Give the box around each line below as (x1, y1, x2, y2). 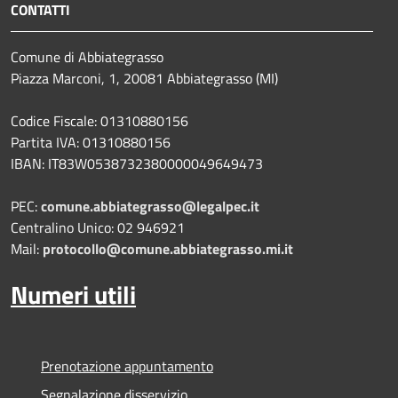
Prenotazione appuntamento (41, 354, 213, 377)
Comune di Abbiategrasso (11, 45, 163, 68)
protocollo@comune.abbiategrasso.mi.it (43, 237, 293, 259)
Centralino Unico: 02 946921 (11, 216, 185, 238)
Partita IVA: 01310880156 (11, 131, 171, 153)
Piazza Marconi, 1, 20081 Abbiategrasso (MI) (11, 67, 278, 89)
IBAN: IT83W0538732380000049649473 (11, 152, 263, 174)
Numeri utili (11, 275, 136, 314)
